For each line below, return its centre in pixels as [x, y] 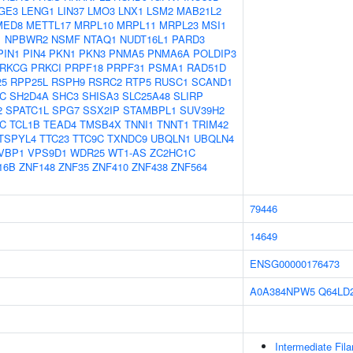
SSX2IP [101, 110]
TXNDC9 [127, 138]
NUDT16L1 [144, 39]
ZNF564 [189, 167]
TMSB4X [100, 124]
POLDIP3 [215, 53]
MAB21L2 [199, 11]
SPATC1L [27, 110]
